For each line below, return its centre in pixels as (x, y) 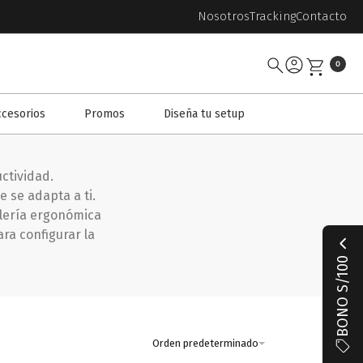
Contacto (321, 16)
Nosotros (224, 16)
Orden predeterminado (206, 343)
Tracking (273, 16)
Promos (105, 114)
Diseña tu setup (204, 114)
